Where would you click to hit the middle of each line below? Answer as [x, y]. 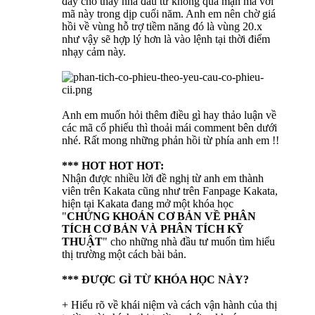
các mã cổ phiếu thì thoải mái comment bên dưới [169, 128]
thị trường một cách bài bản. [124, 255]
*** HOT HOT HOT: [113, 166]
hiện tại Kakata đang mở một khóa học [148, 204]
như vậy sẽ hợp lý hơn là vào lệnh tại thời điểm [166, 39]
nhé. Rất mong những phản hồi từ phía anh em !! [171, 141]
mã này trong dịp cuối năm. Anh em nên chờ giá [169, 14]
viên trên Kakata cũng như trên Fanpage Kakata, [170, 191]
